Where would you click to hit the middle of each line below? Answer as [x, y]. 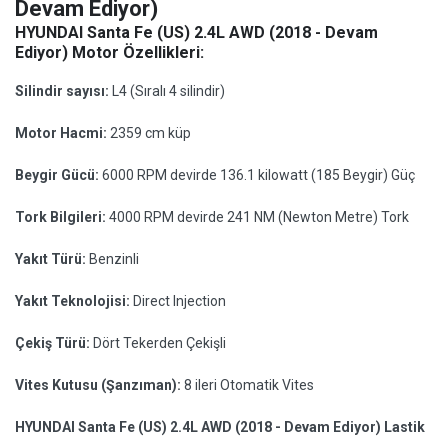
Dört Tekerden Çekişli [159, 343]
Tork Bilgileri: [62, 217]
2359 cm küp [150, 133]
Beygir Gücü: [58, 175]
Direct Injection [179, 301]
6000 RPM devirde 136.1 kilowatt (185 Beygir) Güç [258, 175]
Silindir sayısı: [63, 91]
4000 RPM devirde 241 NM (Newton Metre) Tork [259, 217]
